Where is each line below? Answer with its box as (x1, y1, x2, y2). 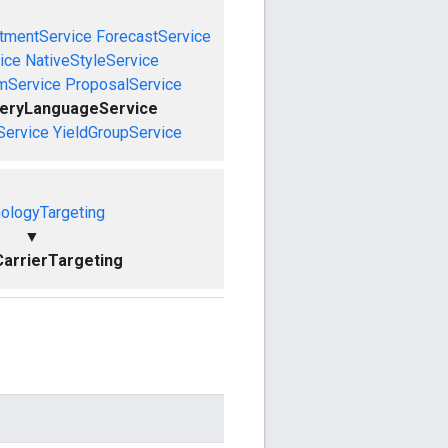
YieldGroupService (52, 122, 182, 142)
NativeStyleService (24, 50, 159, 70)
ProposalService (65, 74, 182, 94)
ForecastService (96, 26, 211, 46)
